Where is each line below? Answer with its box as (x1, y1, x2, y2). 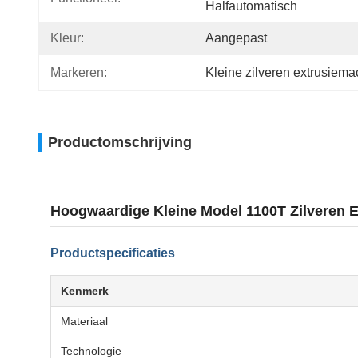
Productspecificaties (50, 246, 175, 260)
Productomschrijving (48, 134, 192, 150)
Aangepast (205, 31, 267, 45)
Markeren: (50, 66, 107, 79)
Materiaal (61, 315, 108, 328)
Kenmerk (61, 284, 109, 297)
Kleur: (50, 31, 84, 45)
